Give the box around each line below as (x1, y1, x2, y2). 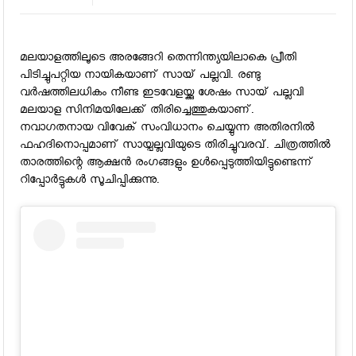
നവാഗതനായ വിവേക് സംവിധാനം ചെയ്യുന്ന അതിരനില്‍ (20, 121, 315, 138)
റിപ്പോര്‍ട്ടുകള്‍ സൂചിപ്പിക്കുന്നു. (20, 173, 161, 191)
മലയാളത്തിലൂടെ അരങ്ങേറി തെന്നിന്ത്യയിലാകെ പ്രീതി (20, 51, 297, 68)
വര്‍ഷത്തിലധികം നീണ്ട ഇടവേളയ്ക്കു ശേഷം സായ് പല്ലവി (20, 86, 304, 103)
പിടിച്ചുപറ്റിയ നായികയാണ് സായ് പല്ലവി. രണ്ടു (20, 68, 261, 86)
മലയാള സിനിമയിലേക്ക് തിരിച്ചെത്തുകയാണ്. (20, 103, 255, 121)
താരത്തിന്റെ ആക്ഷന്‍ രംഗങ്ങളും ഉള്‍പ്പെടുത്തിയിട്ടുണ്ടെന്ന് (20, 156, 314, 173)
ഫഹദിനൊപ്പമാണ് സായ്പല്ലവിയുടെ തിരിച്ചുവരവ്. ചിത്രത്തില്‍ (20, 138, 331, 156)
